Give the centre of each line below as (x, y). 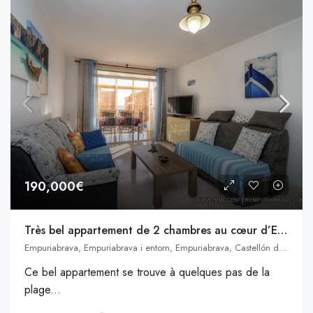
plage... (43, 289)
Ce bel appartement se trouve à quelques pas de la (147, 272)
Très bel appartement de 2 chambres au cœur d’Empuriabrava (282, 230)
